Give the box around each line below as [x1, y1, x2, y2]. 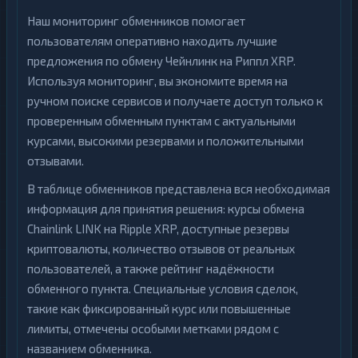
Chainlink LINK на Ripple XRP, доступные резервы [27, 221, 289, 236]
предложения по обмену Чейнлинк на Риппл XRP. [27, 54, 296, 68]
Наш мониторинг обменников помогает [27, 14, 245, 28]
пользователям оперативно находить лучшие [27, 34, 277, 48]
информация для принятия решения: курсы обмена [27, 201, 304, 216]
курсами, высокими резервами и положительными [27, 133, 304, 148]
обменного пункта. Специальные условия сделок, [27, 281, 298, 296]
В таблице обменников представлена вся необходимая [27, 181, 330, 196]
